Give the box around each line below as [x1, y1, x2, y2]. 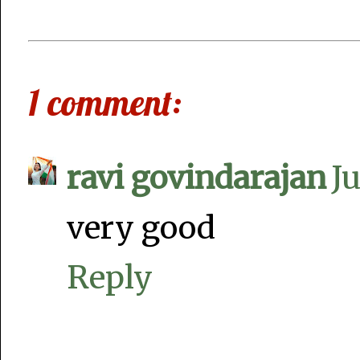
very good [67, 208, 215, 248]
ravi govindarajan [67, 158, 326, 198]
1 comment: [28, 80, 182, 125]
